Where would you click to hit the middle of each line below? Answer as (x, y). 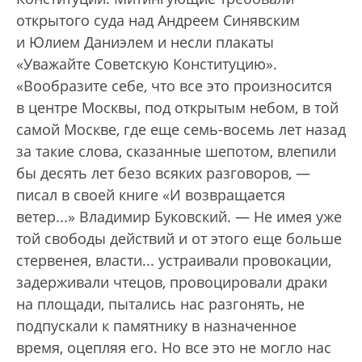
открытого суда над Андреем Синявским (158, 20)
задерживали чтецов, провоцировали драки (172, 282)
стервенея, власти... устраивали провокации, (174, 260)
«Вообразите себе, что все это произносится (174, 86)
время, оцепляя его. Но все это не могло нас (174, 347)
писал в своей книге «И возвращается (151, 195)
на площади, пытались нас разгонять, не (160, 304)
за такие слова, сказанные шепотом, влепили (176, 151)
